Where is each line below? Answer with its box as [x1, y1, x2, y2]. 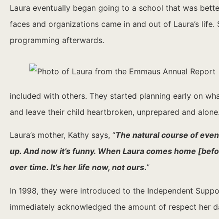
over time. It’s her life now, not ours [10, 162, 144, 173]
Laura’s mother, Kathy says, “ [10, 130, 115, 140]
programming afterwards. [10, 35, 104, 45]
